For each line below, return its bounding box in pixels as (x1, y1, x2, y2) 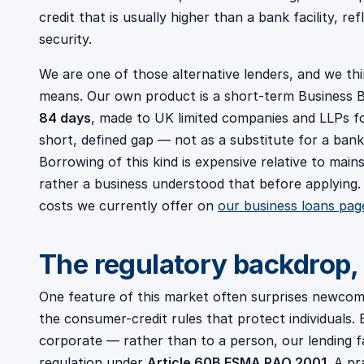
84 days (39, 110, 91, 127)
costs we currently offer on (39, 197, 218, 214)
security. (39, 31, 92, 48)
